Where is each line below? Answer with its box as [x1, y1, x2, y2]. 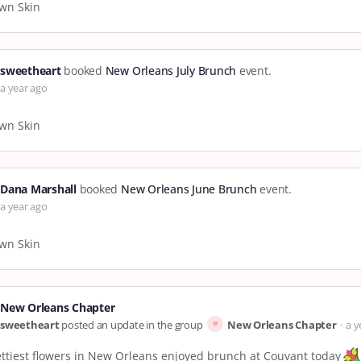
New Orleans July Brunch [105, 63, 237, 79]
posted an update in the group [59, 317, 205, 333]
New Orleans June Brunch [120, 181, 257, 197]
